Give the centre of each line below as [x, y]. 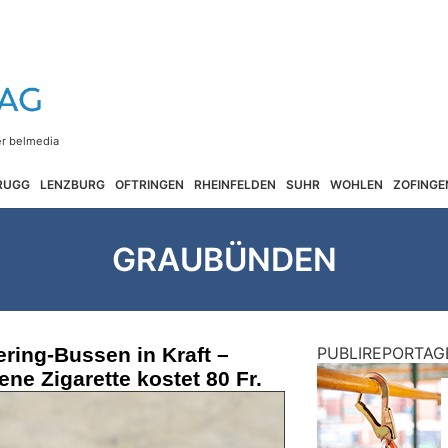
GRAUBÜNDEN [224, 259]
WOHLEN [356, 184]
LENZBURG [72, 184]
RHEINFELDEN [235, 184]
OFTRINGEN [149, 184]
